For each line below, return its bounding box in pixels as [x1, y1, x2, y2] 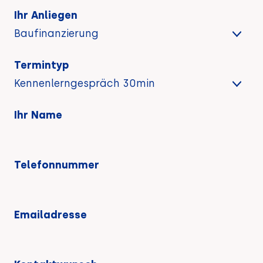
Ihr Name [14, 109, 62, 122]
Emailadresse [14, 208, 87, 221]
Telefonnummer [14, 159, 99, 171]
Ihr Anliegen [14, 9, 77, 22]
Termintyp [14, 59, 69, 72]
